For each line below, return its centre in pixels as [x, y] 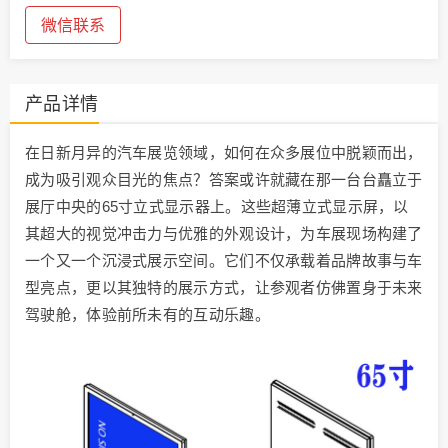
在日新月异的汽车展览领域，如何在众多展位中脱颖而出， [224, 153]
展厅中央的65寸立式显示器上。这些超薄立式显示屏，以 [217, 207]
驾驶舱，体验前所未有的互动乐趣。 [147, 315]
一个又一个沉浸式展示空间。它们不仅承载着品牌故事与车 [224, 261]
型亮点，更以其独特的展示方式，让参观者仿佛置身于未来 [224, 288]
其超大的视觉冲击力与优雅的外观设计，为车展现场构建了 [224, 234]
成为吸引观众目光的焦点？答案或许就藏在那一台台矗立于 [224, 180]
